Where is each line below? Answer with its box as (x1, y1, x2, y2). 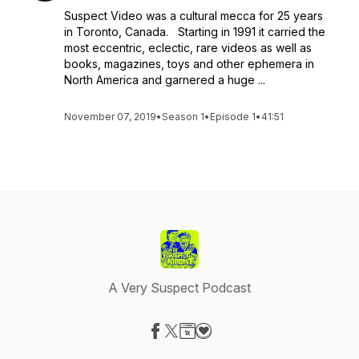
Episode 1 (210, 111, 256, 123)
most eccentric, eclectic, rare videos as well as (64, 41, 312, 54)
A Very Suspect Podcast (108, 280, 251, 296)
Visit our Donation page (203, 340, 338, 356)
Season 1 (162, 111, 204, 123)
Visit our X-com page (171, 340, 292, 356)
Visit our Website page (187, 340, 315, 356)
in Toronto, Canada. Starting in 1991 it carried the (64, 25, 325, 38)
